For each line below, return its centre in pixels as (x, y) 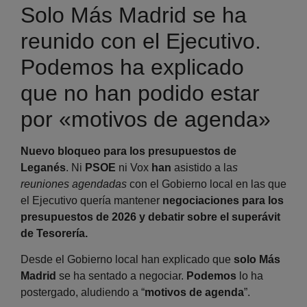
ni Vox (135, 168)
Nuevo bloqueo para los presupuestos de (128, 151)
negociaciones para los (223, 201)
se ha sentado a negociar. (123, 276)
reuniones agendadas (74, 184)
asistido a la (203, 168)
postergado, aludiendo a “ (83, 293)
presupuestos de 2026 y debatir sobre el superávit (150, 217)
